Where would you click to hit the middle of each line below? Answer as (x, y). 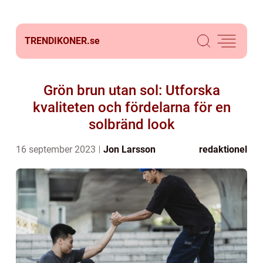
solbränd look (131, 124)
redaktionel (223, 149)
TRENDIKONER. (57, 41)
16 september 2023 (57, 149)
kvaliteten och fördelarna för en (131, 107)
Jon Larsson (129, 149)
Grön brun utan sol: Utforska (131, 90)
